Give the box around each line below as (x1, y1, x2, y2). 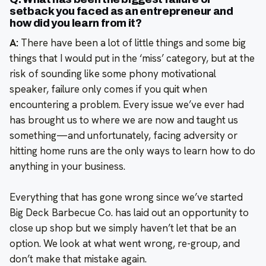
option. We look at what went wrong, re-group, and (9, 236, 240, 250)
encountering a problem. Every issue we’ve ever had (9, 97, 244, 111)
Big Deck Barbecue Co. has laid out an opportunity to (9, 205, 249, 219)
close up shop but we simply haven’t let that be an (9, 221, 236, 235)
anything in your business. (9, 159, 125, 173)
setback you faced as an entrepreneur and (9, 5, 233, 17)
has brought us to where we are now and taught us (9, 113, 238, 126)
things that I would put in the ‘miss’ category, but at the (9, 51, 255, 65)
